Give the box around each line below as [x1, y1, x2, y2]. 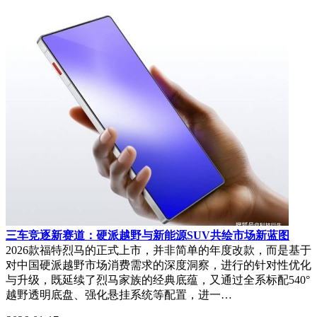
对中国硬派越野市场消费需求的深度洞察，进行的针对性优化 [6, 258, 311, 271]
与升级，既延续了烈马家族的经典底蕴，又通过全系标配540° [6, 273, 310, 286]
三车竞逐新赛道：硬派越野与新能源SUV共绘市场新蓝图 [6, 229, 289, 241]
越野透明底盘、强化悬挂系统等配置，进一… [6, 288, 232, 301]
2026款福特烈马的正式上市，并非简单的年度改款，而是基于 [6, 243, 311, 256]
